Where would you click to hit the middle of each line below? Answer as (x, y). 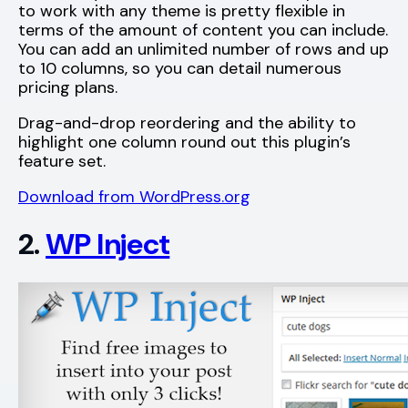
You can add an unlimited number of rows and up (204, 49)
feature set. (62, 161)
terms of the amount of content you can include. (203, 30)
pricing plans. (68, 87)
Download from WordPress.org (134, 196)
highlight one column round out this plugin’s (184, 142)
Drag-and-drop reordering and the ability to (187, 122)
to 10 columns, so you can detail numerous (180, 68)
